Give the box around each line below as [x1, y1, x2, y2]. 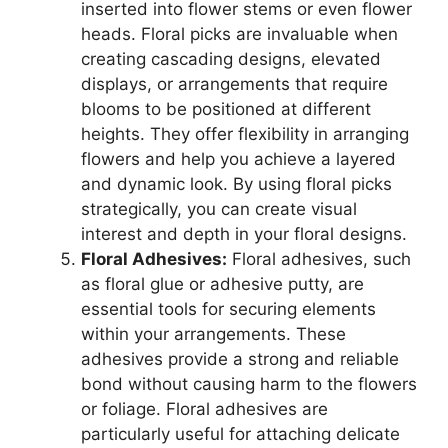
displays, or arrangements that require [81, 74, 388, 95]
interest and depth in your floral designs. [81, 224, 407, 245]
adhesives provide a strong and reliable [81, 349, 399, 370]
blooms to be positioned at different [81, 99, 371, 120]
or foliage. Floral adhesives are [81, 399, 328, 420]
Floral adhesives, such [227, 249, 411, 270]
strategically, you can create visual [81, 199, 357, 220]
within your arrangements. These [81, 324, 346, 345]
